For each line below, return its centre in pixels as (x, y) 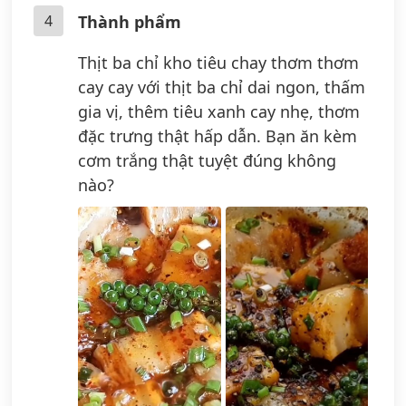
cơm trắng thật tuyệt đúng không (207, 160)
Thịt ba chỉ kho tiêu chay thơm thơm (218, 62)
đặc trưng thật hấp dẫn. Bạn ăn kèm (217, 135)
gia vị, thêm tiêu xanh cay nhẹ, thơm (219, 111)
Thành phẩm (130, 21)
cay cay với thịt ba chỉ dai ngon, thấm (222, 87)
